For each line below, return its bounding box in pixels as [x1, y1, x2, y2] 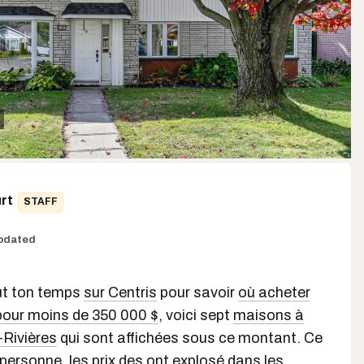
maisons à [233, 307, 304, 323]
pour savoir [157, 284, 238, 301]
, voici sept [158, 307, 233, 323]
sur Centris [84, 284, 157, 301]
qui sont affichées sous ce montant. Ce [57, 330, 323, 346]
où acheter [238, 284, 310, 301]
